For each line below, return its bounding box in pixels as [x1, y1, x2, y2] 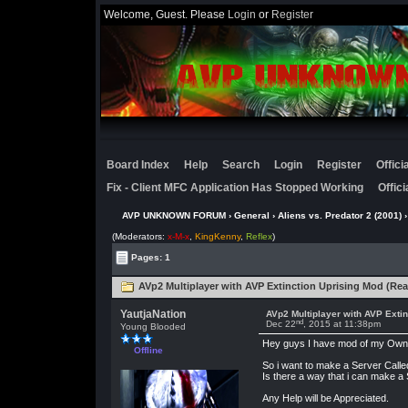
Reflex [245, 231, 272, 241]
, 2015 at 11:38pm [302, 319, 381, 329]
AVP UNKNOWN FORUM [122, 210, 226, 220]
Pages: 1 [127, 251, 170, 262]
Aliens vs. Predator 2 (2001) [278, 210, 402, 220]
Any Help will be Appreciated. [261, 393, 389, 403]
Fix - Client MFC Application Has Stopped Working [107, 181, 363, 194]
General [234, 210, 270, 220]
